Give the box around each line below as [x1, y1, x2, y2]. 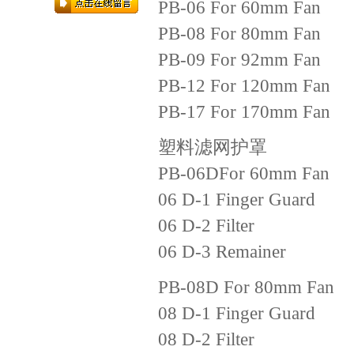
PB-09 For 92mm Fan [158, 49, 321, 70]
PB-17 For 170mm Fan [158, 101, 330, 122]
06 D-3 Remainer [158, 241, 286, 262]
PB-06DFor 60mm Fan [158, 163, 330, 183]
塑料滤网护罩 [158, 137, 267, 157]
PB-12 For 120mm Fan [158, 75, 330, 96]
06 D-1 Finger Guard [158, 189, 315, 209]
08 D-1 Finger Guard [158, 303, 315, 323]
